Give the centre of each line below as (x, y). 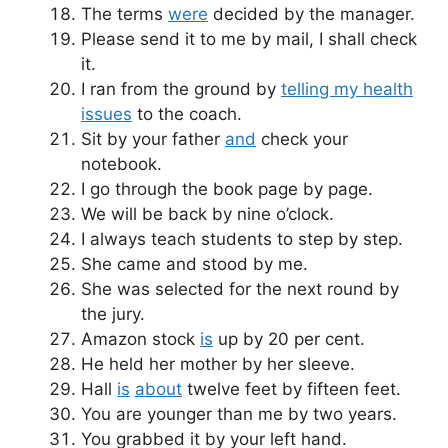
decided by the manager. (311, 13)
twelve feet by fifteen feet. (291, 388)
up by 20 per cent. (289, 338)
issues (106, 113)
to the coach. (187, 113)
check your (302, 138)
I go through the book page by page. (227, 188)
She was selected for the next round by (240, 288)
